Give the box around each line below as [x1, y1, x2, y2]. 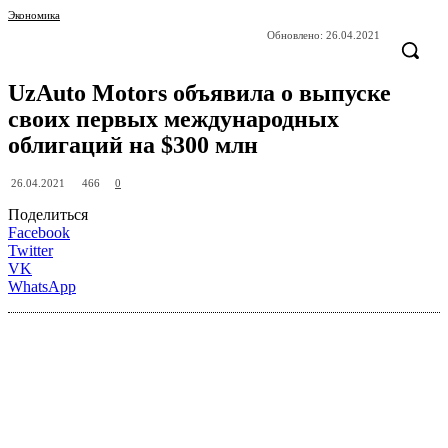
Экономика [8, 8, 60, 21]
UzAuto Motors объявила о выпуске [8, 80, 391, 107]
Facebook [8, 224, 70, 242]
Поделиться [8, 206, 88, 224]
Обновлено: [267, 29, 323, 42]
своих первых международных [8, 106, 339, 133]
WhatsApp [8, 278, 76, 296]
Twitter [8, 242, 53, 260]
